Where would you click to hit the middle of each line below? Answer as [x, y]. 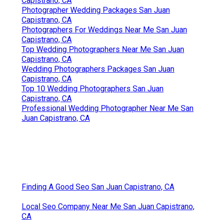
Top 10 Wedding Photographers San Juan [93, 89]
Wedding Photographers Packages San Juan [98, 69]
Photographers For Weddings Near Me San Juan [104, 30]
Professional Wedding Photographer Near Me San [108, 109]
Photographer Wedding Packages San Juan [96, 10]
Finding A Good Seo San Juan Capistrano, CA [98, 187]
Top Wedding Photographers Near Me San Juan [103, 50]
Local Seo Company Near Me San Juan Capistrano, [108, 207]
